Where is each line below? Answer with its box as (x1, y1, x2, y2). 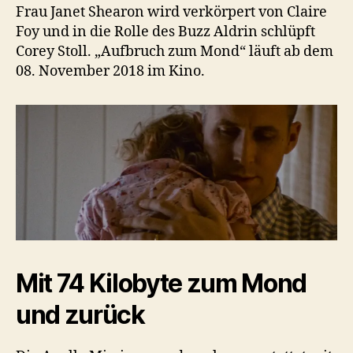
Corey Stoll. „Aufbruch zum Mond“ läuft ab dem (16, 43, 333, 61)
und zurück (16, 299, 145, 330)
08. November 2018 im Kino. (16, 62, 205, 81)
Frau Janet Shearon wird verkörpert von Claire (16, 3, 327, 22)
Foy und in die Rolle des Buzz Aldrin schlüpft (16, 23, 315, 42)
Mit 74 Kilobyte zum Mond (16, 267, 307, 299)
